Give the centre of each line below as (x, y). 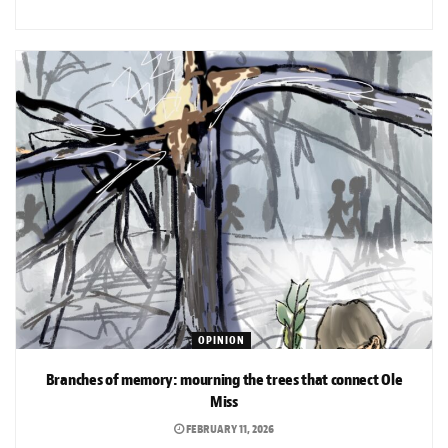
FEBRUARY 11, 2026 (229, 428)
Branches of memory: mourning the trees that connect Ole (224, 379)
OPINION (221, 339)
